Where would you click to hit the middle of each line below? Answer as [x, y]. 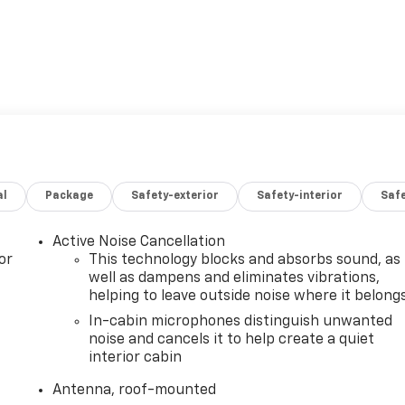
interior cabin [136, 358]
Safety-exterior [175, 197]
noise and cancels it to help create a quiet [232, 340]
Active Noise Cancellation [139, 243]
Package [70, 197]
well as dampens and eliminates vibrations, [235, 279]
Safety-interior [300, 197]
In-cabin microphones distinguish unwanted [241, 322]
